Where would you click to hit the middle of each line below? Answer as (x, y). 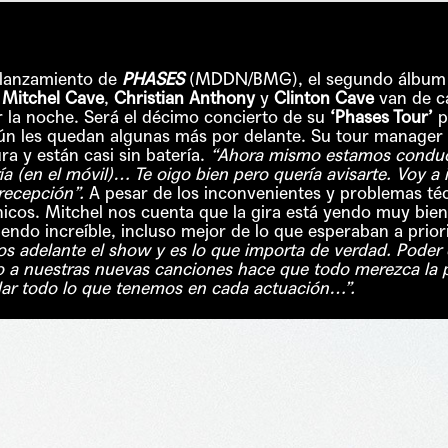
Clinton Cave (324, 98)
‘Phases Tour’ (381, 117)
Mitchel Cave (53, 98)
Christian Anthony (184, 98)
